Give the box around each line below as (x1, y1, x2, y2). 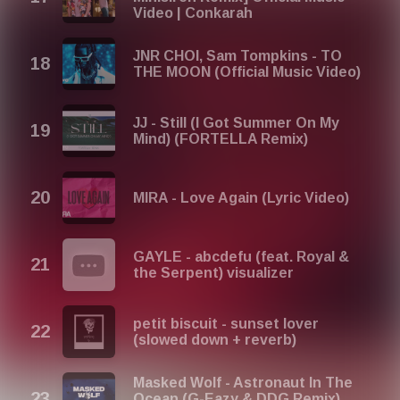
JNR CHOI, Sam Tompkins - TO (133, 47, 343, 63)
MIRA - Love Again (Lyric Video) (133, 189, 350, 205)
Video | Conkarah (133, 4, 254, 21)
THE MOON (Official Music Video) (133, 63, 362, 79)
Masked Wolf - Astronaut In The (133, 374, 354, 390)
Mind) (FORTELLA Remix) (133, 130, 309, 146)
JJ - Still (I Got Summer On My (133, 114, 340, 130)
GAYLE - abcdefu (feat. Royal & (133, 248, 350, 264)
